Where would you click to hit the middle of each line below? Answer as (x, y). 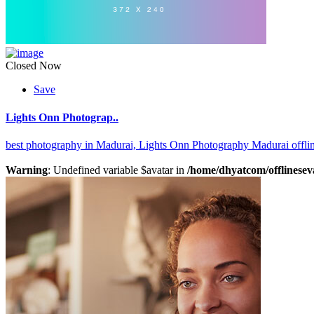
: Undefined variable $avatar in (117, 170)
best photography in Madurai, (72, 144)
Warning (27, 170)
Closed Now (34, 66)
